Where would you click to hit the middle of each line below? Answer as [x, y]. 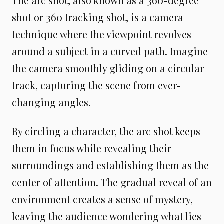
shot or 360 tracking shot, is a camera [98, 17]
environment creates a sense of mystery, [102, 199]
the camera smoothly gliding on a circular [108, 68]
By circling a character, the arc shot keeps [106, 131]
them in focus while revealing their [92, 148]
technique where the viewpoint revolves [102, 34]
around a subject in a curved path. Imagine [110, 51]
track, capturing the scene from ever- [96, 85]
